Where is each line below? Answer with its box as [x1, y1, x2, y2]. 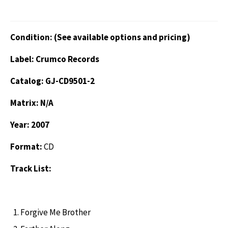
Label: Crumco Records [10, 53, 99, 65]
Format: [10, 140, 44, 152]
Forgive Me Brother [20, 206, 91, 218]
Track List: [10, 162, 51, 174]
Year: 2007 [10, 119, 49, 130]
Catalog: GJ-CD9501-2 [10, 75, 95, 87]
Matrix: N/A [10, 97, 53, 108]
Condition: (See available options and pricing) [10, 31, 190, 43]
